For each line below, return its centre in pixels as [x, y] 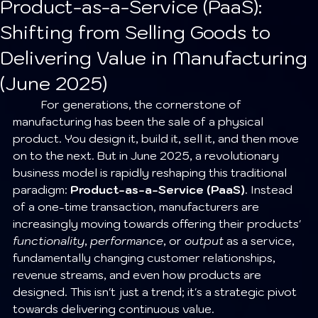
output [204, 241]
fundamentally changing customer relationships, [146, 258]
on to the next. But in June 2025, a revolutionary [147, 156]
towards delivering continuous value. [114, 309]
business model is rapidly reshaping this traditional [151, 173]
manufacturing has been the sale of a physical [139, 122]
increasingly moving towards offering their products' [158, 224]
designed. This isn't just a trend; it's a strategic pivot [156, 292]
